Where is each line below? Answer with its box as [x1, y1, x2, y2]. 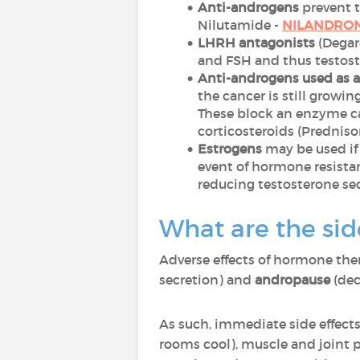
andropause [255, 272, 330, 288]
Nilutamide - [198, 17, 282, 33]
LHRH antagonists [197, 35, 315, 51]
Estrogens [197, 141, 262, 157]
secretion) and [159, 272, 255, 288]
